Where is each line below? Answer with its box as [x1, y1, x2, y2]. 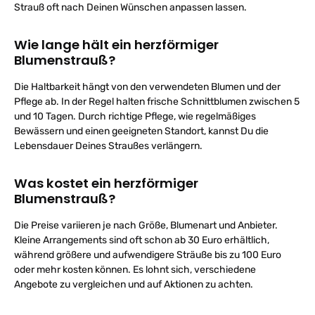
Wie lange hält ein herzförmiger [14, 36, 219, 53]
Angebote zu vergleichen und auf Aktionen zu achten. [14, 278, 253, 290]
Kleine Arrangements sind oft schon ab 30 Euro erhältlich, [14, 234, 269, 246]
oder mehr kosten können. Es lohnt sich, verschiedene [14, 264, 256, 276]
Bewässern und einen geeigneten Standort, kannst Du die [14, 125, 269, 137]
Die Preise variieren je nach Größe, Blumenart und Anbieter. [14, 219, 278, 231]
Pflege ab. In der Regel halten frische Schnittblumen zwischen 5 [14, 96, 300, 108]
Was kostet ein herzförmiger [14, 174, 198, 192]
